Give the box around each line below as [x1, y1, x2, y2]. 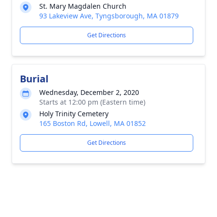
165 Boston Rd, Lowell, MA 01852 [39, 119, 146, 128]
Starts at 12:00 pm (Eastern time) [39, 97, 145, 107]
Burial [20, 72, 48, 85]
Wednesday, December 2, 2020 [39, 88, 139, 97]
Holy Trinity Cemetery [39, 109, 108, 118]
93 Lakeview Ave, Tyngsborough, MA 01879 [39, 11, 179, 20]
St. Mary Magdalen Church [39, 1, 126, 11]
